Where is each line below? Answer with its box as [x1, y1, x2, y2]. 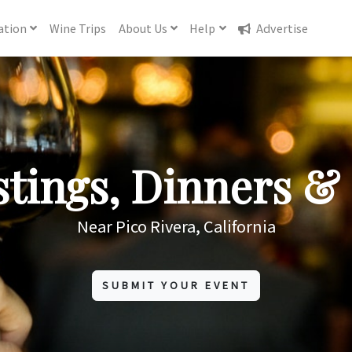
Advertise [254, 20, 309, 36]
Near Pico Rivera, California [76, 214, 276, 237]
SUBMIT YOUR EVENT [102, 277, 250, 293]
